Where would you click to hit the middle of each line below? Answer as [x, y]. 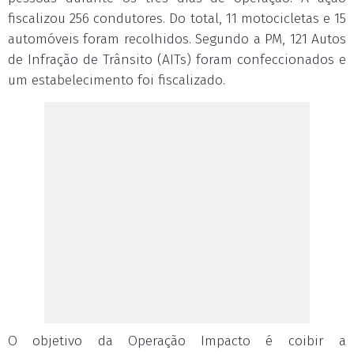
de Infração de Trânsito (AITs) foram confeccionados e [177, 60]
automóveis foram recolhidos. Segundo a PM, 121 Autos [177, 39]
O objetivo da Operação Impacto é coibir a [177, 341]
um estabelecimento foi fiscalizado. [117, 80]
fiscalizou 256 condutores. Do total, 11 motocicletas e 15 [177, 19]
